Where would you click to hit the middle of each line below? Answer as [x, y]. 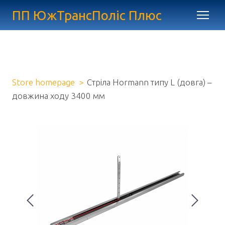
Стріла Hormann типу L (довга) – [149, 82]
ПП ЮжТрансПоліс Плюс [87, 15]
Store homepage [43, 82]
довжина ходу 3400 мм [59, 96]
